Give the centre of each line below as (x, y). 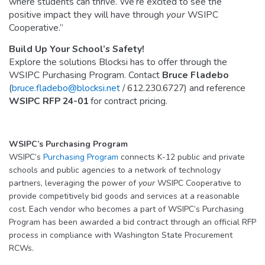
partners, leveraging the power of (74, 183)
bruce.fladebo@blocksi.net (66, 88)
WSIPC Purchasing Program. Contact (85, 75)
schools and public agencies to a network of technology (115, 170)
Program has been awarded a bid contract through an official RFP (132, 222)
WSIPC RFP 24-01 (49, 101)
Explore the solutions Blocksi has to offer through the (118, 62)
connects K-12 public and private (182, 157)
